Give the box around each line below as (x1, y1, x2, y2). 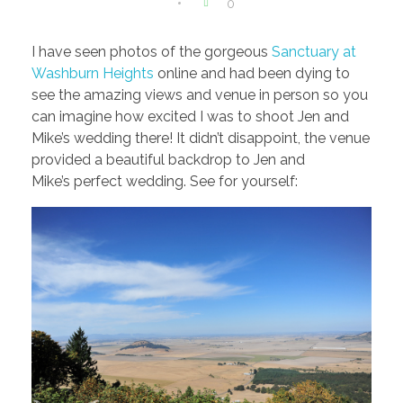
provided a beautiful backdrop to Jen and (31, 150, 305, 168)
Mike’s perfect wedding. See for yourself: (31, 172, 298, 190)
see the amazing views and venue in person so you (31, 85, 368, 103)
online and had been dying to (154, 64, 350, 82)
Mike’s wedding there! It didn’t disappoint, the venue (31, 129, 370, 147)
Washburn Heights (31, 64, 154, 82)
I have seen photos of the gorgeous (31, 42, 272, 60)
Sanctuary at (272, 42, 356, 60)
